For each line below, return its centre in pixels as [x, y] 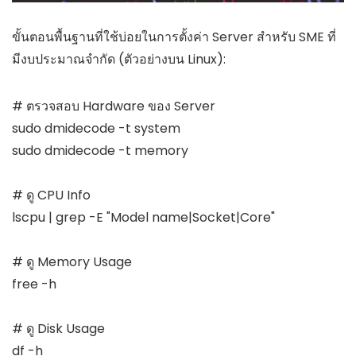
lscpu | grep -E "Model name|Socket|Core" [143, 217]
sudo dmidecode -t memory [100, 150]
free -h [34, 284]
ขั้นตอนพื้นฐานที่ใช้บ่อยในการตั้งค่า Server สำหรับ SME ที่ [174, 37]
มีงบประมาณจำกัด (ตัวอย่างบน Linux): [119, 59]
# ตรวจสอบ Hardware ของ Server [114, 106]
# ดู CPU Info [51, 195]
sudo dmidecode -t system [96, 128]
